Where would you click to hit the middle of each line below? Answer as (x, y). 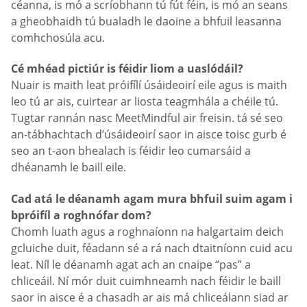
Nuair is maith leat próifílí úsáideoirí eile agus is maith (149, 85)
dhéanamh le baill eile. (69, 168)
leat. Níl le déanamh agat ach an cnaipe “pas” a (131, 264)
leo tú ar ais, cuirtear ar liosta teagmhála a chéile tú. (145, 102)
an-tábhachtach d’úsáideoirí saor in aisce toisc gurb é (149, 135)
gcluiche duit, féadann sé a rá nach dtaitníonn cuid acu (152, 248)
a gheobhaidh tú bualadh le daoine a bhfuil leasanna (146, 21)
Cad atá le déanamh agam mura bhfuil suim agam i (152, 198)
